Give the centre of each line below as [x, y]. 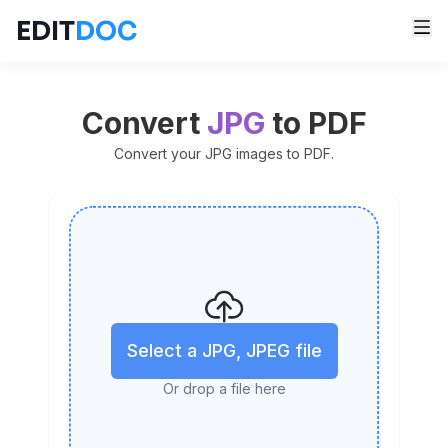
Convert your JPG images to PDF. [224, 153]
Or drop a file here [224, 388]
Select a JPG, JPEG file [224, 350]
